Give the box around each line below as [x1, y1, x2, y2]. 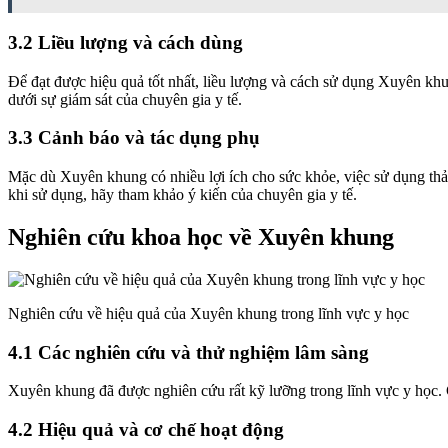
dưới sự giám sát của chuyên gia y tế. [8, 90, 242, 108]
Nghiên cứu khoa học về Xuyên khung [8, 223, 394, 250]
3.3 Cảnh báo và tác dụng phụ [8, 127, 260, 149]
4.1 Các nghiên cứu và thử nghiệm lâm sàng [8, 341, 369, 363]
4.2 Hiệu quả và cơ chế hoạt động [8, 419, 284, 440]
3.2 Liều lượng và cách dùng [8, 31, 243, 53]
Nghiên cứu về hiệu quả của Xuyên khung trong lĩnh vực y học [8, 304, 409, 322]
